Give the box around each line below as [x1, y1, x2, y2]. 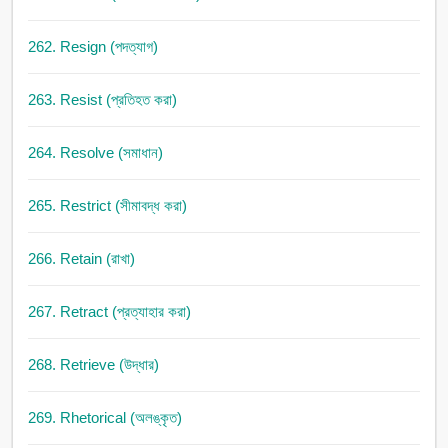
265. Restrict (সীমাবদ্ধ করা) [27, 197, 187, 215]
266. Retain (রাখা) [27, 250, 135, 268]
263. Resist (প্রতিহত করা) [27, 91, 177, 109]
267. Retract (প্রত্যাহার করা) [27, 303, 191, 321]
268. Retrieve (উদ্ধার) [27, 356, 159, 374]
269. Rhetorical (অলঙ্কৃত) [27, 409, 182, 427]
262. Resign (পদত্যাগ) [27, 38, 158, 56]
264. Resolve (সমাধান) [27, 144, 163, 162]
